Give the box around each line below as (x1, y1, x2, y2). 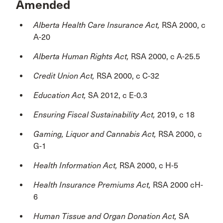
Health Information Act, (33, 160, 119, 170)
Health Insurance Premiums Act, (33, 180, 153, 190)
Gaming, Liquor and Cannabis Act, (33, 129, 158, 139)
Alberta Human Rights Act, (33, 51, 131, 61)
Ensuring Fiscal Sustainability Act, (33, 110, 157, 119)
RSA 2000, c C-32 (97, 71, 159, 81)
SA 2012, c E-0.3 (88, 90, 147, 100)
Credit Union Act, (33, 71, 97, 81)
